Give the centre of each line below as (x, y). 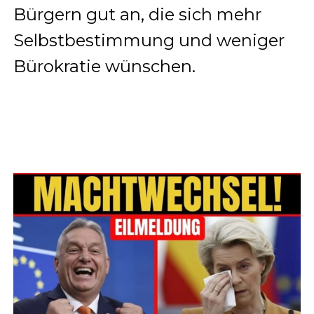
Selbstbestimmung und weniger (149, 41)
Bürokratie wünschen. (104, 67)
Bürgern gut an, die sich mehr (137, 15)
